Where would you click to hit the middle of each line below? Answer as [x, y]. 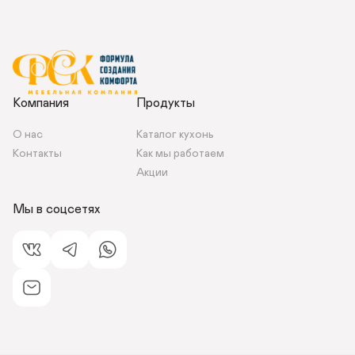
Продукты [166, 103]
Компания [41, 103]
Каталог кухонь [175, 135]
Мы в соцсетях [56, 210]
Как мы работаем [181, 154]
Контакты [38, 154]
